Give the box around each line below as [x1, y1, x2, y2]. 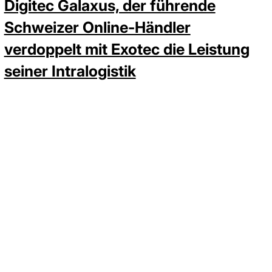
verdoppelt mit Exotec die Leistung [4, 40, 250, 59]
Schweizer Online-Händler [4, 18, 191, 37]
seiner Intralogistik [4, 62, 136, 81]
